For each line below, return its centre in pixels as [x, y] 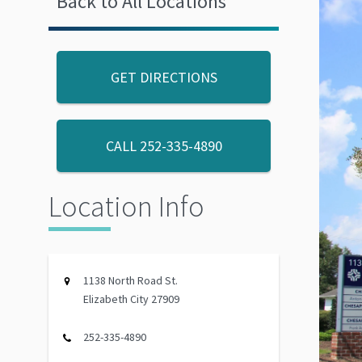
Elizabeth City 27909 [131, 299]
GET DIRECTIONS [164, 77]
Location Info [126, 206]
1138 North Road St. [130, 280]
